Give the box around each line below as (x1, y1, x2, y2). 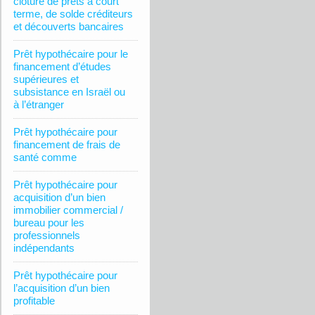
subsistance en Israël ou (13, 86, 125, 98)
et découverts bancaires (13, 20, 124, 32)
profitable (13, 295, 55, 307)
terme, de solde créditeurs (13, 8, 133, 20)
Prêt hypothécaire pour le (13, 48, 128, 60)
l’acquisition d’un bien (13, 282, 110, 294)
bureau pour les (13, 217, 84, 229)
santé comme (13, 151, 77, 163)
